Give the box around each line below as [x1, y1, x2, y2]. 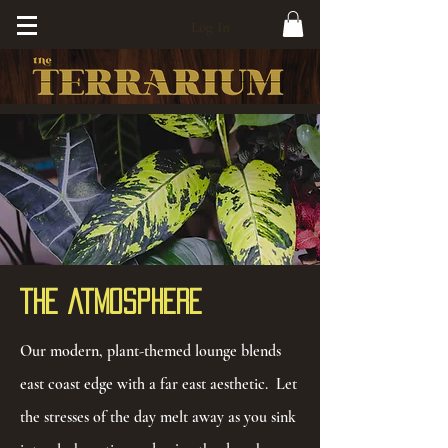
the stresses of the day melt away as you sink [20, 407, 296, 428]
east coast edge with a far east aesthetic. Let [20, 374, 297, 395]
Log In [190, 18, 230, 36]
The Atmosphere [20, 289, 202, 315]
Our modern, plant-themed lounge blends [20, 341, 281, 362]
